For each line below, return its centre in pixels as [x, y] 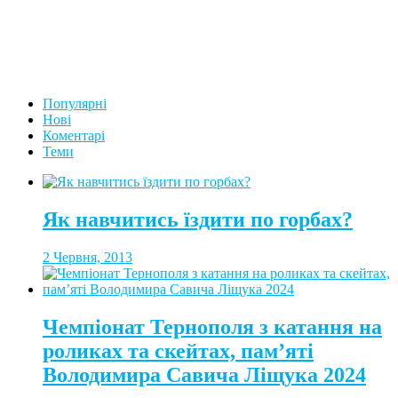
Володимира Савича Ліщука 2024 [204, 375]
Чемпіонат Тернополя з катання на [212, 327]
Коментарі [74, 136]
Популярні [75, 104]
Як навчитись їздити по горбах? [198, 220]
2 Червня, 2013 [88, 258]
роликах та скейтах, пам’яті [178, 351]
